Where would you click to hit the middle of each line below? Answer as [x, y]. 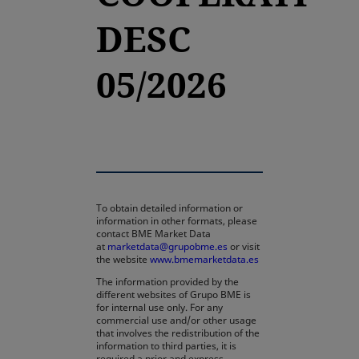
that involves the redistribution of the [178, 333]
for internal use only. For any [159, 307]
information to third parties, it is [166, 346]
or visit [244, 246]
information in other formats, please [177, 221]
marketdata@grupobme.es [167, 246]
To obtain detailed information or [169, 208]
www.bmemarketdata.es [204, 259]
